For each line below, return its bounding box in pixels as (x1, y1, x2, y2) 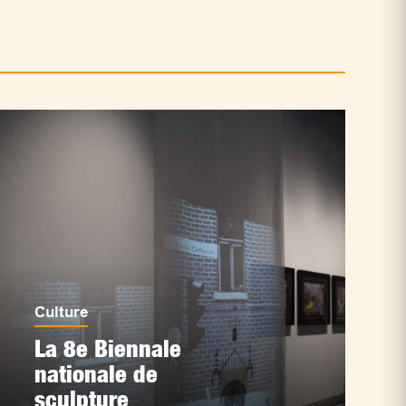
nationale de (34, 359, 158, 388)
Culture (34, 303, 88, 321)
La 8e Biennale (34, 333, 181, 362)
